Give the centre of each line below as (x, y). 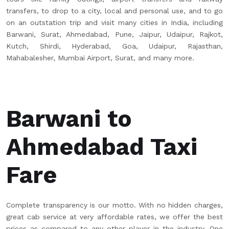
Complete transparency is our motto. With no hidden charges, (114, 205)
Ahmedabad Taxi (102, 147)
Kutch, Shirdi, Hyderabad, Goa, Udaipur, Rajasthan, (114, 46)
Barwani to (69, 119)
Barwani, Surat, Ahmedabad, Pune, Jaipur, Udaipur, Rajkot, (114, 34)
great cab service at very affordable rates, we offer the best (114, 217)
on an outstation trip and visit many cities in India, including (114, 22)
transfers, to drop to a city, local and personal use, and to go (114, 11)
